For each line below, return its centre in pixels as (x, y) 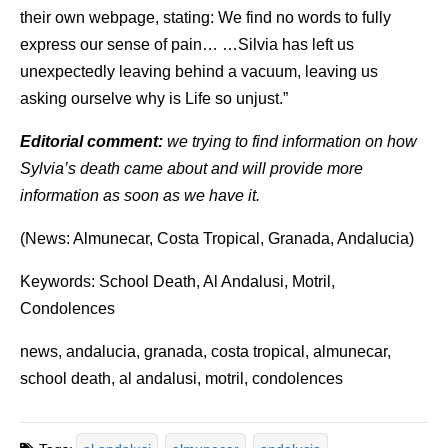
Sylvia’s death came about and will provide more (191, 168)
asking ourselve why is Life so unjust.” (154, 98)
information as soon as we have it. (140, 195)
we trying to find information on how (290, 141)
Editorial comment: (91, 141)
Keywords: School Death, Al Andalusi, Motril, (177, 281)
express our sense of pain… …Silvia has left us (187, 44)
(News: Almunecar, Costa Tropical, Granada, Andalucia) (217, 238)
